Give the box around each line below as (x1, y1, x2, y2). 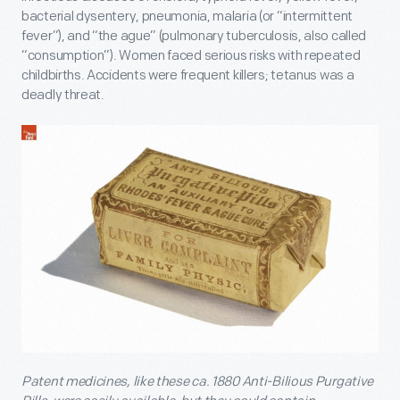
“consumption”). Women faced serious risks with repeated (21, 47, 361, 65)
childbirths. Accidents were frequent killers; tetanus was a (21, 67, 354, 85)
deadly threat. (21, 87, 104, 104)
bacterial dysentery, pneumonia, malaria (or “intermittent (21, 8, 353, 26)
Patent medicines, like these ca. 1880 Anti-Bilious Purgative (21, 372, 374, 390)
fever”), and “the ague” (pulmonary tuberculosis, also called (21, 28, 367, 46)
